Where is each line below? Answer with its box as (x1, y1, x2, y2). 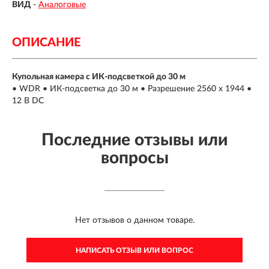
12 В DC (12, 96, 44, 105)
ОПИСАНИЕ (12, 36, 80, 49)
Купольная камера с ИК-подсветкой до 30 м (12, 72, 186, 81)
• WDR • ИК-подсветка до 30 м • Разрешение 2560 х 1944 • (12, 84, 252, 93)
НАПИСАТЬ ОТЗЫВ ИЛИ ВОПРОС (76, 246, 193, 254)
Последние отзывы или (41, 131, 228, 148)
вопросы (100, 149, 169, 166)
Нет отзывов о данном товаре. (74, 216, 195, 225)
